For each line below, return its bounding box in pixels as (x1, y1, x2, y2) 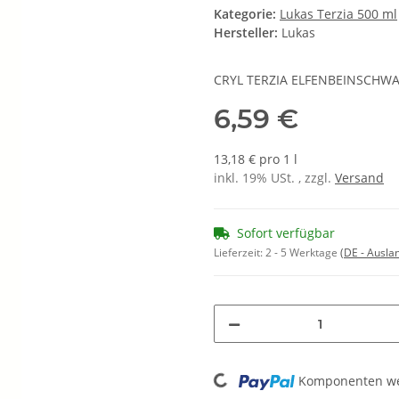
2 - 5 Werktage (265, 245, 340, 261)
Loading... (167, 367, 227, 389)
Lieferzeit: (214, 245, 265, 261)
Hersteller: (214, 24, 278, 42)
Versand (335, 169, 384, 187)
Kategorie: (214, 5, 280, 23)
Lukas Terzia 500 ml (280, 5, 397, 23)
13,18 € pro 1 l (214, 151, 297, 168)
